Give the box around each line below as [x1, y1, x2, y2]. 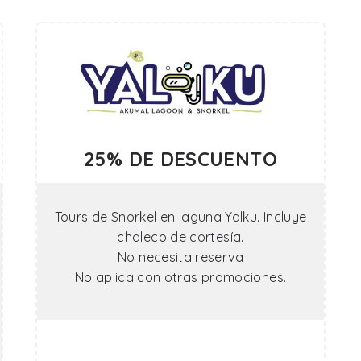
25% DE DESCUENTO [84, 147, 277, 171]
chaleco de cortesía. [117, 229, 244, 245]
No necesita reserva [118, 249, 243, 265]
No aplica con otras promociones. [74, 269, 287, 285]
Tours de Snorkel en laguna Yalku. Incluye [54, 209, 307, 225]
